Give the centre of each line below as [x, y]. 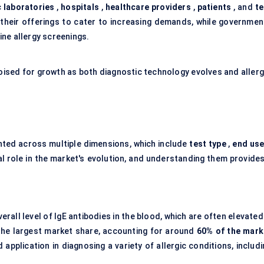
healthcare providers [148, 7]
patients [214, 7]
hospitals [80, 7]
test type [208, 144]
